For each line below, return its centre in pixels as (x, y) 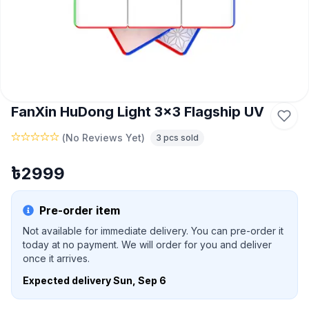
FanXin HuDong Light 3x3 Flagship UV (138, 112)
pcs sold (180, 138)
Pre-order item (80, 210)
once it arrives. (56, 258)
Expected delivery (68, 280)
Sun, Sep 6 (140, 280)
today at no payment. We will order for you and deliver (147, 245)
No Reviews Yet (103, 138)
